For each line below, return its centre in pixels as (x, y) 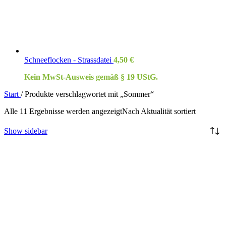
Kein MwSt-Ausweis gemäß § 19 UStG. (91, 77)
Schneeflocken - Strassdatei (69, 60)
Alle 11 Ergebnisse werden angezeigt (63, 111)
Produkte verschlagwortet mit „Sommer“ (89, 94)
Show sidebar (26, 131)
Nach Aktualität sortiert (159, 111)
